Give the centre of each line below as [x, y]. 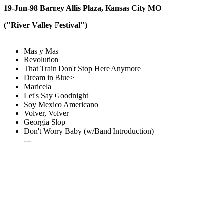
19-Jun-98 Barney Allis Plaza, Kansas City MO [83, 8]
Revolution [41, 60]
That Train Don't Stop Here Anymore [82, 69]
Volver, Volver [46, 113]
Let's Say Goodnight [56, 95]
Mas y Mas [41, 51]
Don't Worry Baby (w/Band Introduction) [89, 131]
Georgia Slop [45, 122]
